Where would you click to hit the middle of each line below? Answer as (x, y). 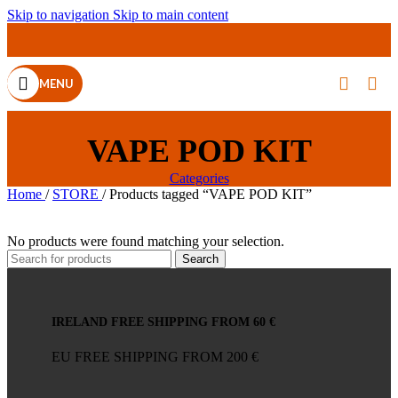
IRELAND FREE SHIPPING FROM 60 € (163, 322)
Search (200, 259)
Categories (199, 179)
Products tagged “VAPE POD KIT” (211, 195)
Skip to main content (171, 15)
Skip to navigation (60, 15)
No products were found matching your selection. (146, 242)
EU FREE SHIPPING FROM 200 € (155, 357)
